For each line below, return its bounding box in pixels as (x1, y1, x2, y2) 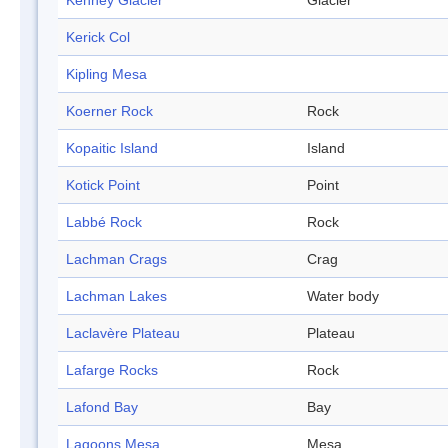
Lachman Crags (66, 251, 167, 268)
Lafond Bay (66, 399, 138, 416)
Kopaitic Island (66, 140, 158, 157)
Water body (307, 288, 379, 305)
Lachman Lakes (66, 288, 167, 305)
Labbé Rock (66, 214, 142, 231)
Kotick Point (66, 177, 140, 194)
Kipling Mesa (66, 66, 147, 83)
